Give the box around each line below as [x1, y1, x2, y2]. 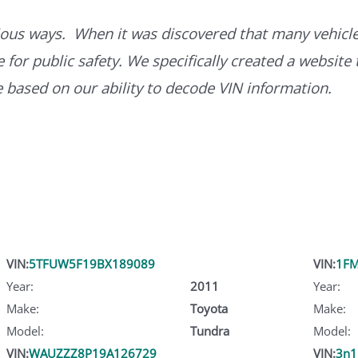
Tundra [189, 322, 229, 339]
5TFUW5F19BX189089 [29, 255, 155, 272]
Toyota [189, 300, 228, 316]
